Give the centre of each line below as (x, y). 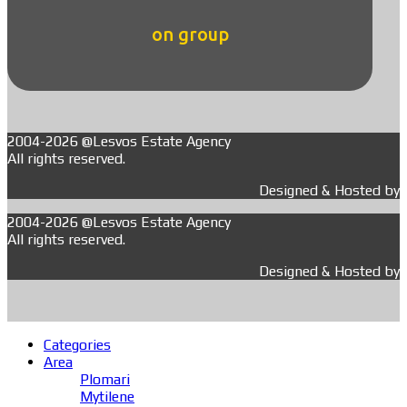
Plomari (105, 380)
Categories (77, 345)
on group (190, 34)
